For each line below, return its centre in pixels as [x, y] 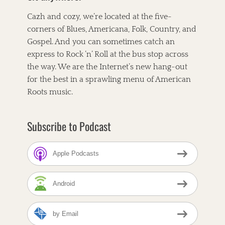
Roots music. [50, 92]
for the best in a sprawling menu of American [109, 79]
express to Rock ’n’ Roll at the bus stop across [108, 54]
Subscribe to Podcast [69, 126]
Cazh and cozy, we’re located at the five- [99, 17]
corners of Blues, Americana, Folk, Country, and [112, 29]
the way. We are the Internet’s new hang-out [107, 67]
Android [64, 184]
